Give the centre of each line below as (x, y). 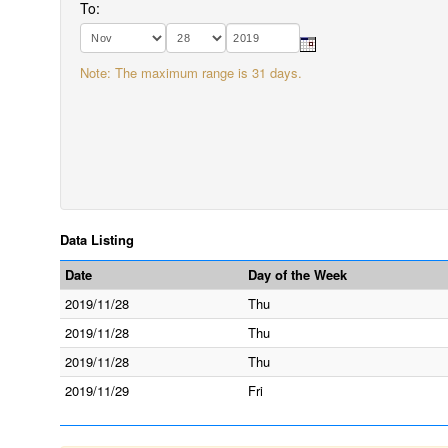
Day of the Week (297, 274)
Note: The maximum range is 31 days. (191, 72)
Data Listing (97, 239)
